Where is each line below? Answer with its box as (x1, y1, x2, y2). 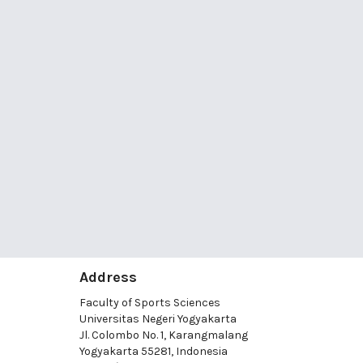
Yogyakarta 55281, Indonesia (79, 344, 228, 359)
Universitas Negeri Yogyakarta (79, 312, 237, 327)
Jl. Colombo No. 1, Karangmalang (79, 328, 248, 343)
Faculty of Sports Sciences (79, 296, 220, 310)
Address (79, 268, 137, 287)
